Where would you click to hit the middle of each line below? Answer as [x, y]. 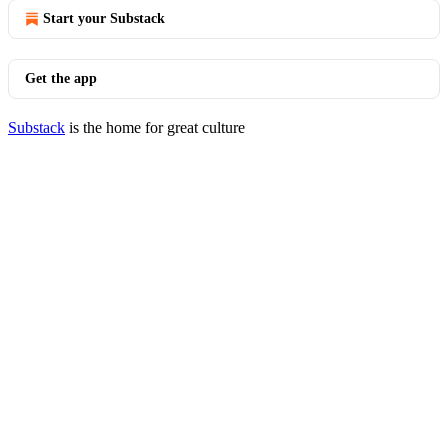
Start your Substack [104, 18]
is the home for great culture [155, 127]
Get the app [61, 78]
